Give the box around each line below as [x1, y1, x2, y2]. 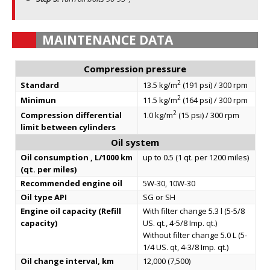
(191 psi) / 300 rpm [180, 80, 248, 91]
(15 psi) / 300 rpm [176, 110, 239, 121]
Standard [20, 80, 59, 90]
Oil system [111, 136, 159, 148]
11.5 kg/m [142, 95, 177, 106]
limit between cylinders [20, 122, 116, 133]
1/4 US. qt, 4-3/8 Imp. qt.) [142, 242, 228, 253]
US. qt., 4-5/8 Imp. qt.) [142, 218, 217, 228]
